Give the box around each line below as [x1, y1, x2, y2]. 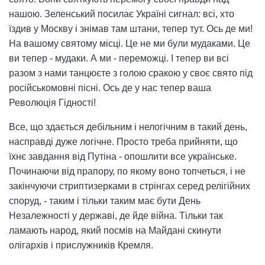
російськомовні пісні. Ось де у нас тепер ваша [9, 82, 211, 93]
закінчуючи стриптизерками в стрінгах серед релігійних [9, 180, 250, 191]
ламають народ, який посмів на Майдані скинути [9, 225, 221, 235]
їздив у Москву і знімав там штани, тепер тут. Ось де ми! [9, 23, 253, 34]
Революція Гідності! [9, 97, 96, 108]
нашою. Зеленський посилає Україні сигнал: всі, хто [9, 8, 234, 19]
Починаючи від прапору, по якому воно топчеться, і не [9, 166, 245, 176]
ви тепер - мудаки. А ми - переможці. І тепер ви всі [9, 53, 229, 63]
